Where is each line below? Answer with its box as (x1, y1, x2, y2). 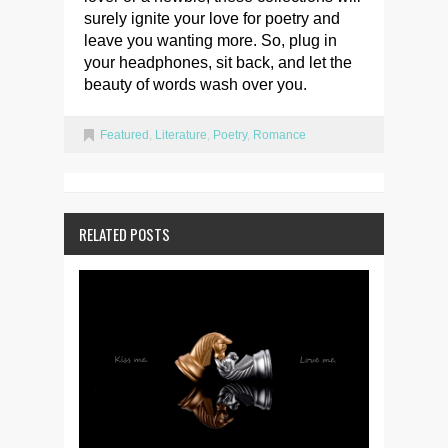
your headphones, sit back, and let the (84, 53, 352, 71)
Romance (253, 127, 306, 142)
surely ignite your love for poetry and (84, 9, 340, 27)
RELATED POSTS (79, 222, 170, 245)
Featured (100, 127, 149, 142)
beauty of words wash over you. (84, 75, 307, 93)
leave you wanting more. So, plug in (84, 31, 337, 49)
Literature (155, 127, 207, 142)
